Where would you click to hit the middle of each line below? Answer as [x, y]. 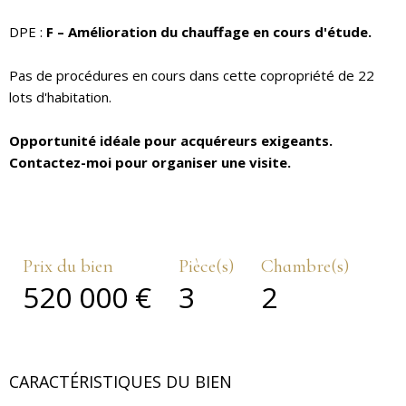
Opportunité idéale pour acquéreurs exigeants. [171, 140]
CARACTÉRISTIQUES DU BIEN [121, 381]
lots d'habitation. [60, 97]
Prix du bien [68, 266]
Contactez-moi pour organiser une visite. [150, 162]
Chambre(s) [305, 266]
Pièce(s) [206, 266]
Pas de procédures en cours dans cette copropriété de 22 [192, 75]
